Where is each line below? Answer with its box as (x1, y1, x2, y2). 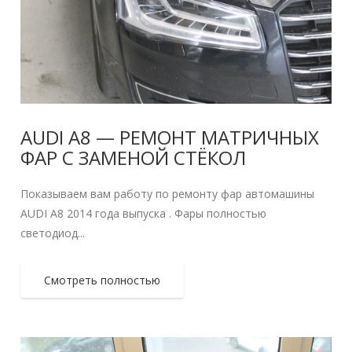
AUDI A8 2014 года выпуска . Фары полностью (20, 206, 267, 222)
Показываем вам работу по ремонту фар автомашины (20, 186, 315, 202)
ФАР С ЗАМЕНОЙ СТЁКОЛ (20, 145, 247, 171)
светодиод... (20, 225, 86, 241)
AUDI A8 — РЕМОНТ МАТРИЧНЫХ (20, 124, 320, 151)
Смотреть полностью (44, 273, 161, 288)
